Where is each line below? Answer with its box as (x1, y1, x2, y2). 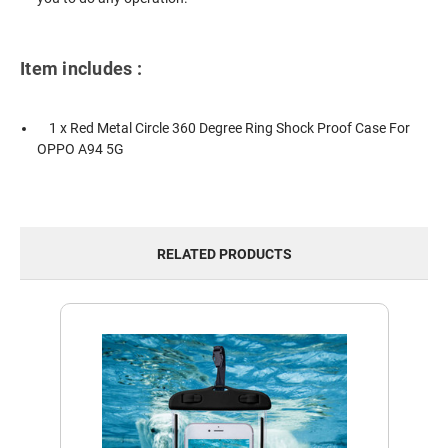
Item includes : (20, 57, 142, 79)
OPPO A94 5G (37, 140, 125, 157)
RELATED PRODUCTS (156, 246, 292, 263)
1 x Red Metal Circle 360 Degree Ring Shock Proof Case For (37, 119, 411, 136)
